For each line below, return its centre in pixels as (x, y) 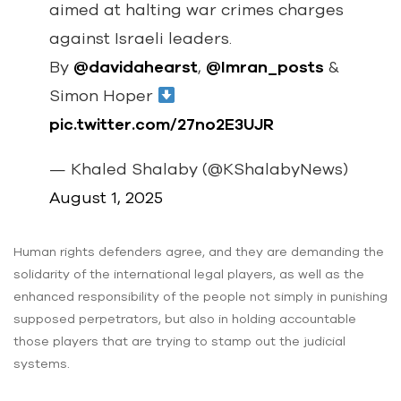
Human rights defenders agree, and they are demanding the (199, 252)
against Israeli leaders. (141, 38)
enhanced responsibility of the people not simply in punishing (200, 297)
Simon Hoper (103, 96)
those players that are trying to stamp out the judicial (179, 341)
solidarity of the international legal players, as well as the (189, 274)
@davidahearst (136, 67)
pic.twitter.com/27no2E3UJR (162, 124)
